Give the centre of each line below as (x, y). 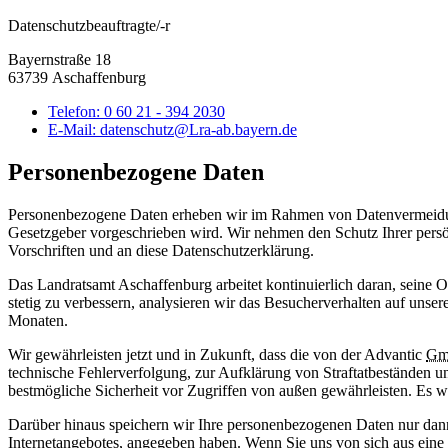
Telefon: (76, 112)
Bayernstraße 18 (59, 60)
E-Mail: (74, 130)
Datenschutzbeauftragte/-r (89, 26)
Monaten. (38, 321)
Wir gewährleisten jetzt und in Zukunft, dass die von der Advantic (217, 355)
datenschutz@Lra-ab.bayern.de (198, 130)
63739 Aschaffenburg (77, 78)
